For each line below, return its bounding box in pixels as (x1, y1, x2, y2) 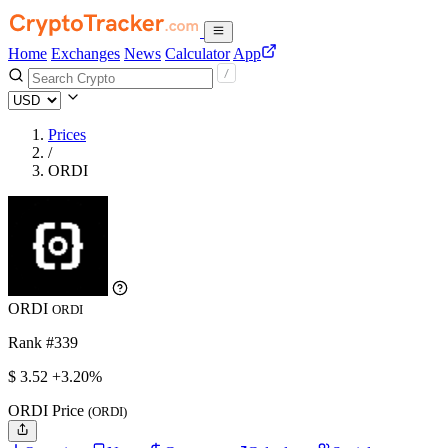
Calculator (165, 45, 230, 62)
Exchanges (51, 45, 120, 62)
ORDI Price (8, 402, 88, 419)
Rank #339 (8, 334, 78, 351)
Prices (48, 126, 86, 143)
